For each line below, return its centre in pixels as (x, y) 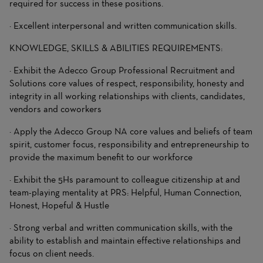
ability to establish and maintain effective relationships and (125, 240)
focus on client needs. (52, 253)
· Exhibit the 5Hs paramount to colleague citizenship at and (125, 179)
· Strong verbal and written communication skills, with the (121, 227)
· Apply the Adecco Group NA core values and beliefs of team (131, 131)
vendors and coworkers (55, 109)
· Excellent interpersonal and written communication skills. (123, 26)
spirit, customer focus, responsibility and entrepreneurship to (129, 144)
